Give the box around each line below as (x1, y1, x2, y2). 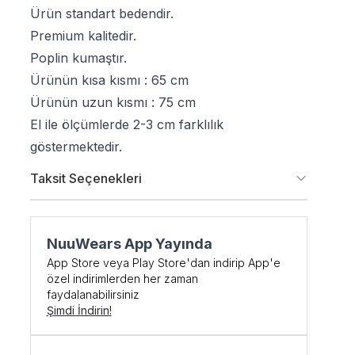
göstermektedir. (29, 139, 122, 155)
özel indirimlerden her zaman (46, 272, 198, 285)
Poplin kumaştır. (29, 50, 127, 66)
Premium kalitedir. (29, 28, 136, 44)
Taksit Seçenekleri (29, 170, 142, 186)
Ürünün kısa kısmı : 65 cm (29, 72, 193, 88)
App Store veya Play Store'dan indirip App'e (46, 256, 281, 269)
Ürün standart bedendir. (29, 6, 174, 21)
